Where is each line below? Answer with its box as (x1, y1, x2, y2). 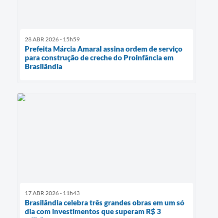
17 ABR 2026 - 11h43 (25, 189, 80, 197)
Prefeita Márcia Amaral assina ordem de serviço (25, 44, 182, 53)
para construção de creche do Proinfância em (25, 53, 174, 62)
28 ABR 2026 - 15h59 (25, 35, 80, 43)
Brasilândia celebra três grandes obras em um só (25, 198, 184, 207)
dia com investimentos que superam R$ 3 (25, 206, 161, 216)
